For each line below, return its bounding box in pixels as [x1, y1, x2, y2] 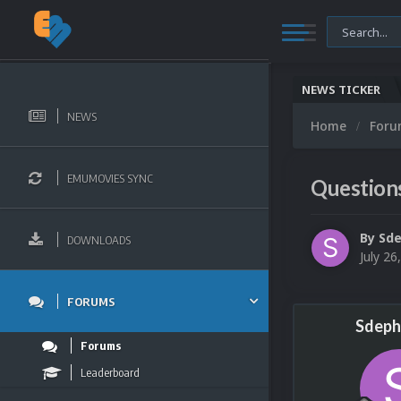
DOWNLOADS [67, 232, 131, 247]
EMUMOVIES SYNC [67, 170, 153, 185]
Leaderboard [81, 365, 140, 380]
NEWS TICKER [302, 81, 380, 98]
